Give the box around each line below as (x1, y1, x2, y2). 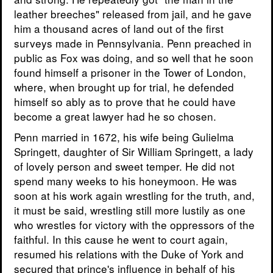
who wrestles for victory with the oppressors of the (14, 217, 255, 233)
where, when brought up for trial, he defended (14, 79, 234, 95)
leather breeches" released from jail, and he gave (14, 6, 252, 22)
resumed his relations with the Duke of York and (14, 246, 244, 262)
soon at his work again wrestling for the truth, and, (14, 188, 255, 204)
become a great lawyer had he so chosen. (14, 108, 216, 124)
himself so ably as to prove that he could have (14, 94, 236, 110)
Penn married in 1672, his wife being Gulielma (14, 129, 234, 145)
